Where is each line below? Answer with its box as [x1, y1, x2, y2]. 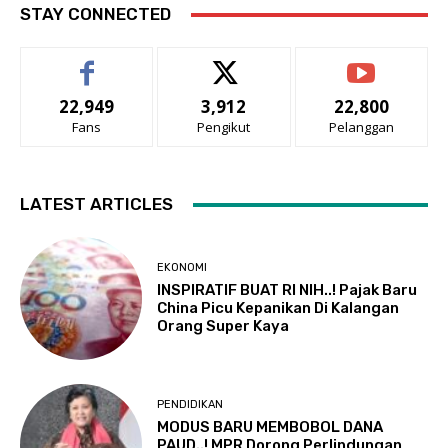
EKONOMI [157, 261, 208, 275]
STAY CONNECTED [20, 4, 171, 25]
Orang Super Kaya [157, 317, 290, 336]
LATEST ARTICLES [20, 194, 173, 215]
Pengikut [197, 118, 251, 137]
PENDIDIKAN [157, 398, 224, 412]
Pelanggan [328, 118, 394, 137]
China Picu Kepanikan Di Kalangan [157, 299, 400, 318]
